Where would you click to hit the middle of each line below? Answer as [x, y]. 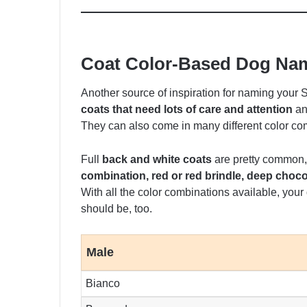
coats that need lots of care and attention [187, 110]
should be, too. [116, 209]
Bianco [103, 284]
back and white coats [157, 160]
